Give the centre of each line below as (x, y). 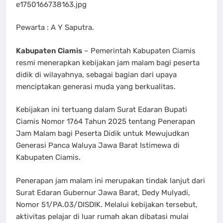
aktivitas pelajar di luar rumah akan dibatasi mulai (102, 216)
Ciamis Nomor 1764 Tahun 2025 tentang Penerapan (106, 122)
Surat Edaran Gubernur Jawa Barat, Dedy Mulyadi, (103, 192)
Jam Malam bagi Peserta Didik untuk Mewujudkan (103, 134)
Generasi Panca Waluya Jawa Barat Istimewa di (98, 146)
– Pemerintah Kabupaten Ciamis (139, 51)
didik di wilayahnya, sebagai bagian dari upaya (96, 74)
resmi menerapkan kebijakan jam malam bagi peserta (108, 62)
